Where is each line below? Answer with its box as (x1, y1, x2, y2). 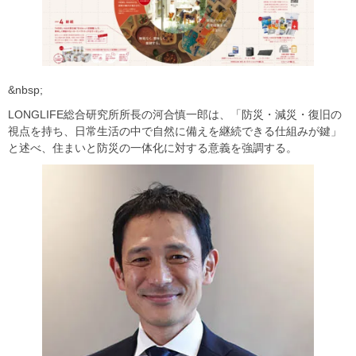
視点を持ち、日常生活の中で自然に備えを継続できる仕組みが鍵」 (8, 124, 342, 137)
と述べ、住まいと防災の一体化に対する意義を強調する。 (8, 141, 297, 154)
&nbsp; (8, 83, 43, 96)
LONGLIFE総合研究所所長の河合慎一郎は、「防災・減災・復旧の (8, 107, 342, 121)
